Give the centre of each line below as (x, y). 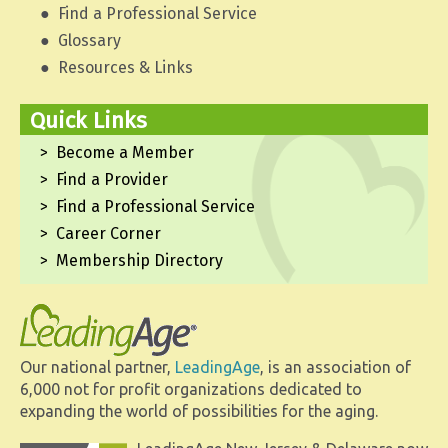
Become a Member (125, 153)
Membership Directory (139, 261)
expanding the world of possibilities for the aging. (199, 411)
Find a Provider (112, 180)
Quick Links (88, 120)
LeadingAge (217, 367)
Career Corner (108, 234)
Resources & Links (125, 68)
